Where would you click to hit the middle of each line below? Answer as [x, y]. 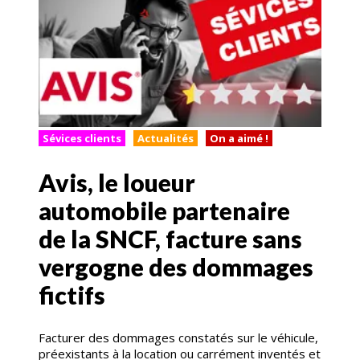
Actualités [166, 139]
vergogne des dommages [176, 267]
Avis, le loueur [117, 183]
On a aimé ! [239, 139]
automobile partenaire [164, 211]
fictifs [72, 295]
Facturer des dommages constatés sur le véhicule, [178, 338]
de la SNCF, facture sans [170, 239]
